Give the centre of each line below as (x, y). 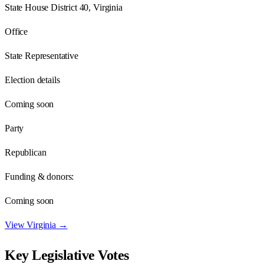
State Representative (42, 55)
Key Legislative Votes (67, 255)
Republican (26, 152)
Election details (32, 80)
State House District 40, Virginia (64, 7)
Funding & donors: (39, 176)
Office (16, 31)
